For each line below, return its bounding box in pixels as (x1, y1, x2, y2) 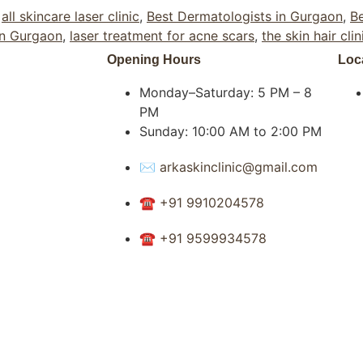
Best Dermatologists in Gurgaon (147, 8, 343, 25)
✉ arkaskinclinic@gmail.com (139, 159, 318, 176)
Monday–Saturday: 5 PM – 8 (139, 84, 312, 101)
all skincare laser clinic (2, 8, 139, 25)
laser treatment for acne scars (70, 28, 254, 45)
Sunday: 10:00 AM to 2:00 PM (139, 123, 322, 140)
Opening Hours (107, 53, 201, 67)
